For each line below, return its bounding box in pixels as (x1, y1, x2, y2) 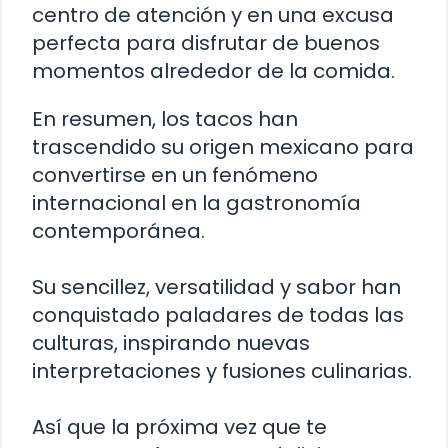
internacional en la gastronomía (32, 189, 361, 218)
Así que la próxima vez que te (32, 413, 327, 442)
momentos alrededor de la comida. (32, 57, 395, 86)
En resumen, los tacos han (32, 105, 298, 134)
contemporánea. (32, 217, 205, 246)
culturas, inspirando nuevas (32, 329, 310, 358)
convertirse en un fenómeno (32, 161, 318, 190)
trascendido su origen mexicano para (32, 133, 414, 162)
